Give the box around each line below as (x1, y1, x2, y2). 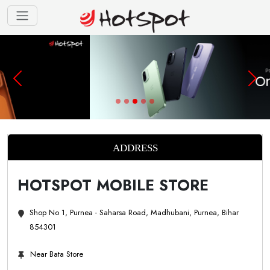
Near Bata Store (30, 248, 83, 260)
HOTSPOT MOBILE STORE (17, 174, 209, 196)
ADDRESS (112, 142, 158, 154)
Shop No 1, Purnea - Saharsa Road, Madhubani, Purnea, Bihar (29, 207, 239, 218)
